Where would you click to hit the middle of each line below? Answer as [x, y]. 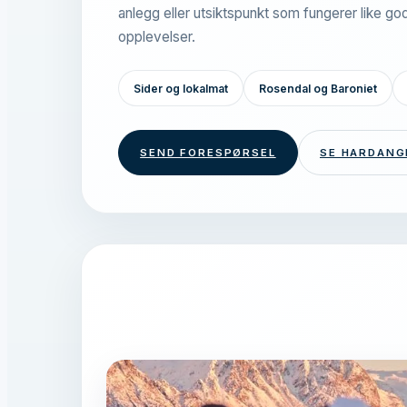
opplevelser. [156, 36]
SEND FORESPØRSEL [208, 153]
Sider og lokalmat [180, 88]
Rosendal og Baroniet [318, 88]
